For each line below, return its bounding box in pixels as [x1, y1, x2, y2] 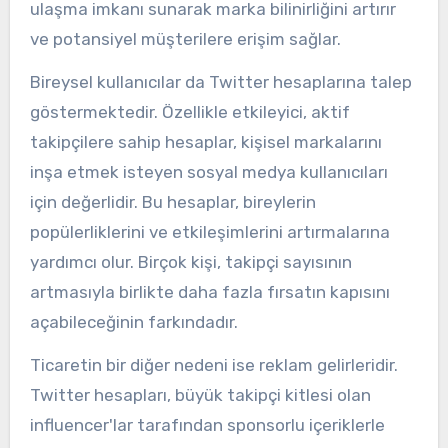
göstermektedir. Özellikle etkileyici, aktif [29, 102, 350, 123]
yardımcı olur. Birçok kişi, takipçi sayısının [29, 252, 352, 273]
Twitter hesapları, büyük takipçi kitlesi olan [29, 384, 371, 405]
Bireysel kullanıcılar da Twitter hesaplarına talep [29, 72, 412, 93]
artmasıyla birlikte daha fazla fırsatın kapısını [29, 282, 390, 303]
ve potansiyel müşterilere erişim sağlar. [29, 29, 341, 50]
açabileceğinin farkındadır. [29, 312, 238, 333]
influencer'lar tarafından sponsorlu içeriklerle [29, 414, 385, 435]
